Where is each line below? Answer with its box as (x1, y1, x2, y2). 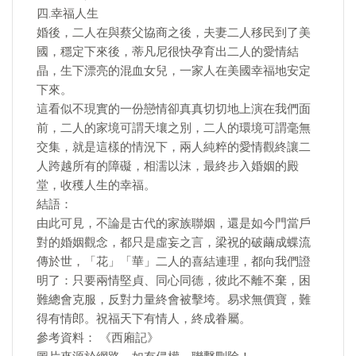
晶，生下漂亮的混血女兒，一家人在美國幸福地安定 (37, 64, 311, 78)
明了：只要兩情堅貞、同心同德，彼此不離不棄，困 (37, 273, 311, 288)
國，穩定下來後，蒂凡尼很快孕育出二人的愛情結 (37, 44, 299, 59)
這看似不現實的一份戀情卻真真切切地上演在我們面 (37, 102, 311, 116)
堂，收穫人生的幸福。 (37, 178, 156, 192)
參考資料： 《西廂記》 (37, 331, 159, 345)
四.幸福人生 (37, 6, 99, 21)
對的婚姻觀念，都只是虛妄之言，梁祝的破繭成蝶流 (37, 235, 311, 250)
